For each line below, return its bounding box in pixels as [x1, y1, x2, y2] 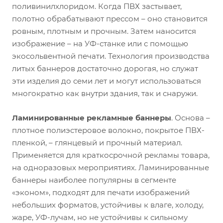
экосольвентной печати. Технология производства [12, 51, 210, 61]
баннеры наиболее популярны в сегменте [12, 175, 176, 185]
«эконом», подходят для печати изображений [12, 188, 190, 197]
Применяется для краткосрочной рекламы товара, [12, 150, 210, 160]
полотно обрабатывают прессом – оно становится [12, 14, 208, 23]
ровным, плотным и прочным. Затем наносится [12, 26, 196, 36]
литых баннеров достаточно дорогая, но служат [12, 64, 198, 73]
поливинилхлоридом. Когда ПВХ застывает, [12, 1, 182, 11]
